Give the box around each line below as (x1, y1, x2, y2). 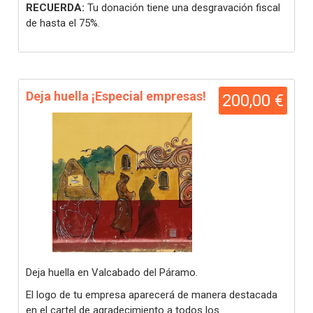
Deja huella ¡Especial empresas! (26, 89, 206, 103)
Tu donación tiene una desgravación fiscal (85, 1, 280, 14)
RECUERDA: (26, 1, 85, 14)
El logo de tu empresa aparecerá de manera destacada (26, 289, 277, 301)
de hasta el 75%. (26, 17, 100, 29)
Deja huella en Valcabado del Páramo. (26, 266, 198, 279)
